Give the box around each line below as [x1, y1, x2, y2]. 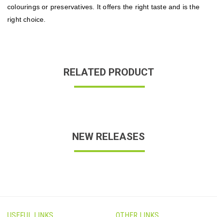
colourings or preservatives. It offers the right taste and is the [7, 2, 200, 11]
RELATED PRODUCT [63, 66, 154, 78]
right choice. [7, 15, 46, 23]
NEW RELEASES [72, 130, 145, 142]
